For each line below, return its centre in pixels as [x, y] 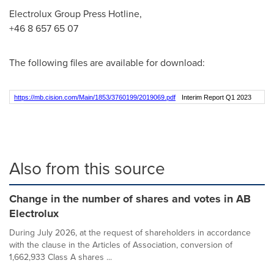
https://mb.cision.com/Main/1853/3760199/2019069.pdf [94, 97]
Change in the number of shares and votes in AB [130, 199]
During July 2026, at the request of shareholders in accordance [130, 233]
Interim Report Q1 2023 [216, 97]
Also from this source [87, 168]
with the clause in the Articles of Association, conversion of [121, 245]
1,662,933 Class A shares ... [61, 257]
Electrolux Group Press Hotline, [76, 14]
